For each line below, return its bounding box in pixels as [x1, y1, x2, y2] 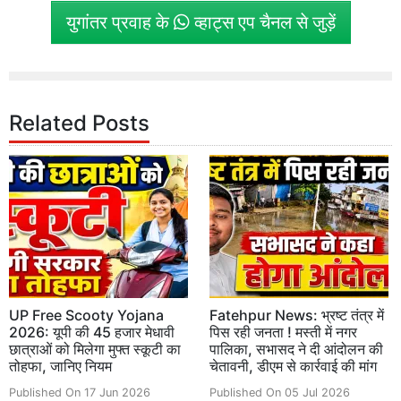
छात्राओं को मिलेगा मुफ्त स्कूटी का [9, 339, 181, 358]
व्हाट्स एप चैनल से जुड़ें [189, 11, 336, 33]
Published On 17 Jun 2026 [9, 385, 150, 399]
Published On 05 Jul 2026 [209, 385, 350, 399]
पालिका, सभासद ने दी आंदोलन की [209, 339, 383, 358]
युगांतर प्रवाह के [65, 11, 174, 33]
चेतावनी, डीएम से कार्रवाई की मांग [209, 356, 377, 375]
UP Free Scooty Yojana [9, 305, 164, 324]
